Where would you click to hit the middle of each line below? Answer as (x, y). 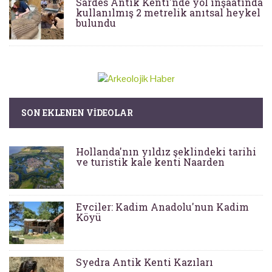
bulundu (96, 23)
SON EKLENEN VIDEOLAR (77, 113)
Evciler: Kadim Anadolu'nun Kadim (162, 207)
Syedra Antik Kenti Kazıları (144, 262)
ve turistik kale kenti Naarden (150, 162)
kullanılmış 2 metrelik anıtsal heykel (168, 13)
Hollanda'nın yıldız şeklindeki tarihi (166, 152)
